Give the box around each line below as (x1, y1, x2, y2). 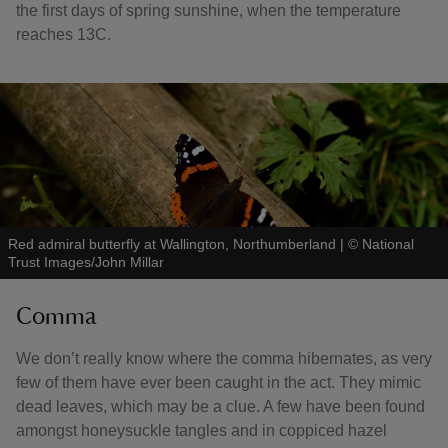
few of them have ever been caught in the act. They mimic (16, 374, 421, 391)
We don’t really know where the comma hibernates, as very (16, 350, 432, 367)
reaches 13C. (16, 26, 111, 43)
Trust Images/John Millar (8, 254, 164, 270)
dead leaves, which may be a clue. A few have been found (16, 398, 425, 415)
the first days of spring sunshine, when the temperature (16, 2, 401, 19)
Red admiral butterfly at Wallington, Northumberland (8, 236, 336, 252)
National (362, 236, 414, 252)
